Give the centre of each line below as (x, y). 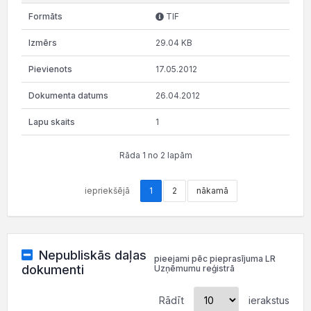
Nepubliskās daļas (92, 255)
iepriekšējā (107, 191)
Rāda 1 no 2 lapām (155, 155)
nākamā (212, 191)
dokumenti (53, 270)
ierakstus (268, 300)
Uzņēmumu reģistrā (194, 268)
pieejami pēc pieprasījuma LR (215, 259)
